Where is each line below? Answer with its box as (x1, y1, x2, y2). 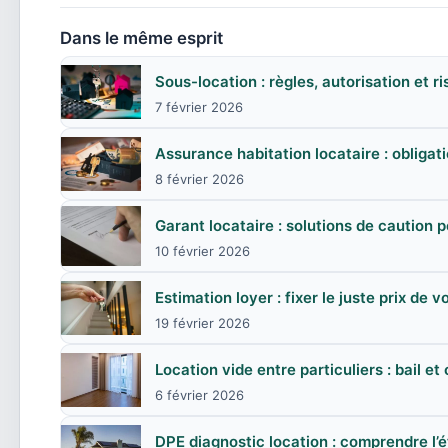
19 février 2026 (155, 315, 250, 331)
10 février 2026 (155, 243, 250, 259)
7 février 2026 (155, 99, 243, 115)
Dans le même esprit (60, 28, 223, 48)
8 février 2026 (155, 171, 244, 187)
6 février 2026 (155, 387, 244, 403)
